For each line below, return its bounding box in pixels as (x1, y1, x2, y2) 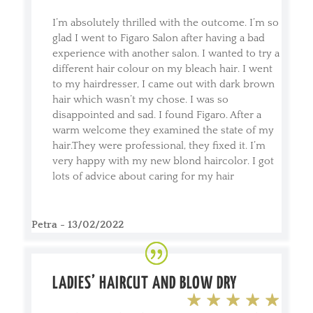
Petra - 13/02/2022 (31, 218, 124, 231)
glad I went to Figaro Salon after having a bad (52, 31, 265, 44)
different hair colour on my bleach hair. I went (52, 62, 272, 75)
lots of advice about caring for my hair (52, 170, 234, 182)
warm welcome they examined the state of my (52, 124, 274, 136)
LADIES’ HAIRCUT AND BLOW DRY (52, 275, 241, 292)
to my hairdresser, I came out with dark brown (52, 78, 275, 90)
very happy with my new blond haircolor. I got (52, 154, 274, 167)
